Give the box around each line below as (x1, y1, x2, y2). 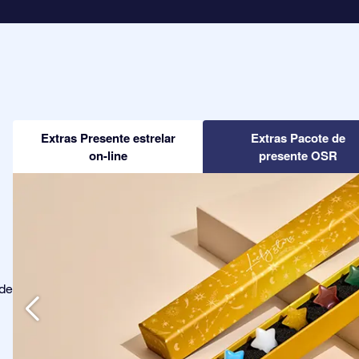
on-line (88, 146, 127, 164)
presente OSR (258, 146, 337, 164)
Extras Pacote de (250, 128, 345, 147)
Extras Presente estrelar (40, 128, 175, 147)
